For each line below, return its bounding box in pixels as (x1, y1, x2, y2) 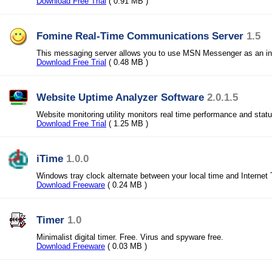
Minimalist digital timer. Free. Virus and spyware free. (36, 233, 223, 242)
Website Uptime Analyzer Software (36, 91, 204, 103)
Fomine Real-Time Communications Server (36, 30, 243, 42)
